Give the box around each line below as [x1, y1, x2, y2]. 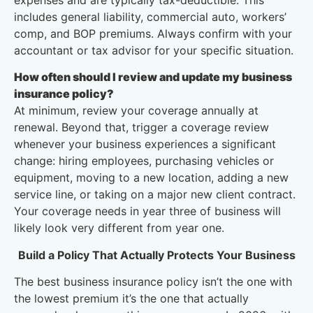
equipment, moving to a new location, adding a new [14, 170, 289, 185]
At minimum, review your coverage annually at [14, 103, 259, 118]
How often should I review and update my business [14, 70, 292, 85]
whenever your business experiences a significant [14, 137, 276, 152]
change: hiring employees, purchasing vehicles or [14, 154, 274, 168]
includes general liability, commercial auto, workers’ [14, 10, 286, 24]
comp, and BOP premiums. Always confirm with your [14, 27, 292, 41]
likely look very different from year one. [14, 221, 224, 235]
